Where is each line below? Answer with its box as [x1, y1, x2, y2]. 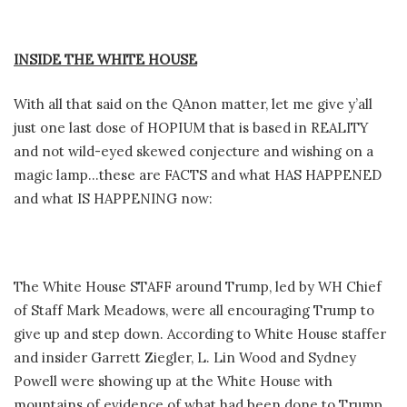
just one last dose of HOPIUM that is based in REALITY [14, 118, 369, 136]
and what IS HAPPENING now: [14, 189, 213, 207]
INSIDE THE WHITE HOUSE [14, 51, 197, 69]
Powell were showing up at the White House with [14, 372, 333, 390]
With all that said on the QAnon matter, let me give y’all [14, 94, 372, 113]
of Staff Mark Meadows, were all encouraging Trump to [14, 301, 374, 319]
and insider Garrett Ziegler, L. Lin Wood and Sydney [14, 348, 356, 366]
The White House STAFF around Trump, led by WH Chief [14, 277, 382, 295]
